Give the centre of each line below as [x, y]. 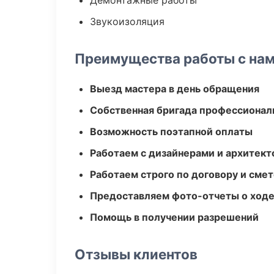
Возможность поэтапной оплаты [171, 131]
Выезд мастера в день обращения [175, 89]
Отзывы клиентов [136, 254]
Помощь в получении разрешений [174, 217]
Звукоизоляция [127, 21]
